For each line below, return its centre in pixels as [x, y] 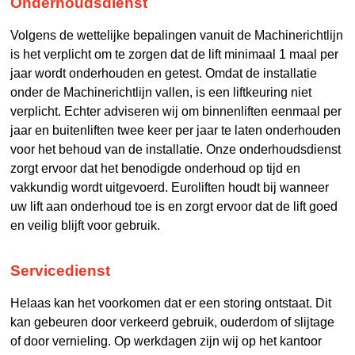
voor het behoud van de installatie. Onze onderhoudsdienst [176, 149]
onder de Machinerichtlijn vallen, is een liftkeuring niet [161, 92]
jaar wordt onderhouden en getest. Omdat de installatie [164, 73]
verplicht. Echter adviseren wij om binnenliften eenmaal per [176, 111]
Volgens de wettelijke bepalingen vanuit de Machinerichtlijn [177, 35]
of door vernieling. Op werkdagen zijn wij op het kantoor [166, 341]
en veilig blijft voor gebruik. [86, 225]
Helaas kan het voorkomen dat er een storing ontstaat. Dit [171, 303]
